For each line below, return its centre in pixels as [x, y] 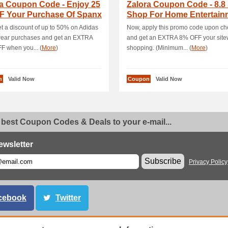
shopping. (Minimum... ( [159, 48]
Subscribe [163, 161]
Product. [143, 25]
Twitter [68, 198]
